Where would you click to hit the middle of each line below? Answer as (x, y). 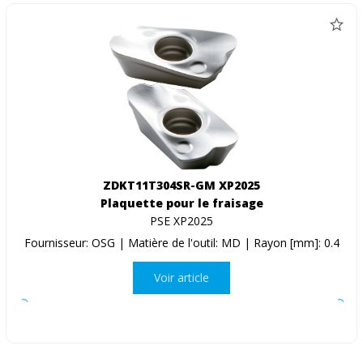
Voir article (181, 278)
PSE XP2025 (181, 220)
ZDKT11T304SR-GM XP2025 (181, 185)
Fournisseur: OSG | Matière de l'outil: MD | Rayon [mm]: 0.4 (181, 242)
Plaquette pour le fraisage (181, 203)
